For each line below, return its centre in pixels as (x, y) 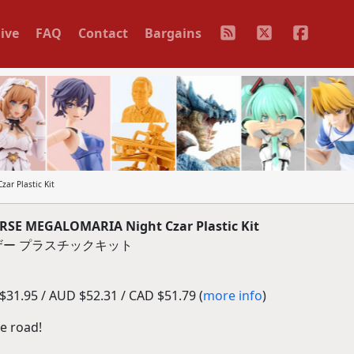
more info (232, 296)
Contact (103, 33)
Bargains (173, 33)
